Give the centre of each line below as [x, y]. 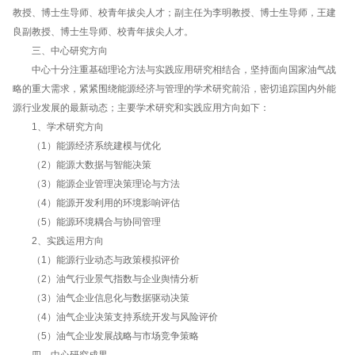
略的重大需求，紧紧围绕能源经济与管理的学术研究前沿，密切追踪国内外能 [174, 88]
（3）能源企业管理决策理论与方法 [96, 183]
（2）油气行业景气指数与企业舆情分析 [106, 279]
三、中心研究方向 [60, 50]
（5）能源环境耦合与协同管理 [87, 221]
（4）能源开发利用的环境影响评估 [96, 202]
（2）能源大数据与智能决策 [82, 164]
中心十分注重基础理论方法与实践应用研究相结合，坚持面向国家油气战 [174, 69]
